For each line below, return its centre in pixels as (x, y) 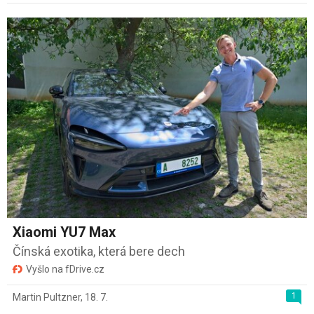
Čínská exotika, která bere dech (99, 251)
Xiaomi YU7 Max (64, 232)
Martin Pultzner (47, 297)
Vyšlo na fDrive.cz (65, 269)
